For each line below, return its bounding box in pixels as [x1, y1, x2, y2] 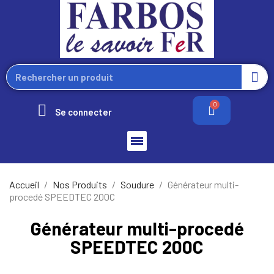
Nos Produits [53, 178, 107, 190]
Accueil [9, 178, 39, 190]
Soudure [120, 178, 154, 190]
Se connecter [55, 106, 112, 117]
